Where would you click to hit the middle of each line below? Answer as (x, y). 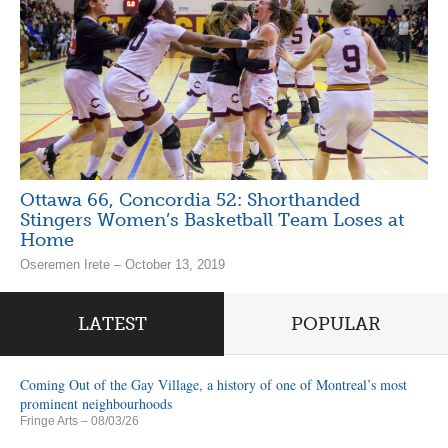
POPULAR (336, 323)
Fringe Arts (49, 420)
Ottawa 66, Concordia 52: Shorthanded (190, 200)
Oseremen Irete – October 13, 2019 (122, 265)
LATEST (112, 323)
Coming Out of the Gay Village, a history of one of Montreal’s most (213, 384)
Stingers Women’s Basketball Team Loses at (212, 220)
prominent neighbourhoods (96, 403)
